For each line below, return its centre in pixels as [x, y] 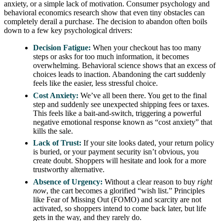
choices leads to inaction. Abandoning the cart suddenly [120, 74]
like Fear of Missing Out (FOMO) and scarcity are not [117, 199]
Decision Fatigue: [62, 48]
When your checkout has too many [146, 48]
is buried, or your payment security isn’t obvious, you [116, 152]
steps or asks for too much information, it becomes [111, 57]
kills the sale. [53, 131]
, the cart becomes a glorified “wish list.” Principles [126, 190]
